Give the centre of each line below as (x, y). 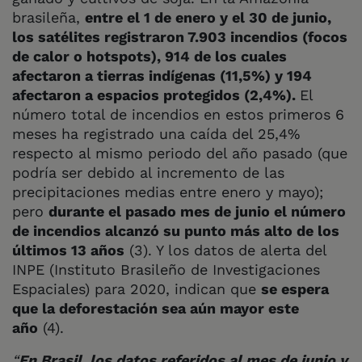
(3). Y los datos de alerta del (225, 250)
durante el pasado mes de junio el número (197, 211)
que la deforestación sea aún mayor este (156, 308)
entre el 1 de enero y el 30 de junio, (208, 17)
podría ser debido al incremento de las (148, 172)
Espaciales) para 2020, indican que (137, 288)
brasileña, (48, 17)
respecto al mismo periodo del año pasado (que (180, 153)
